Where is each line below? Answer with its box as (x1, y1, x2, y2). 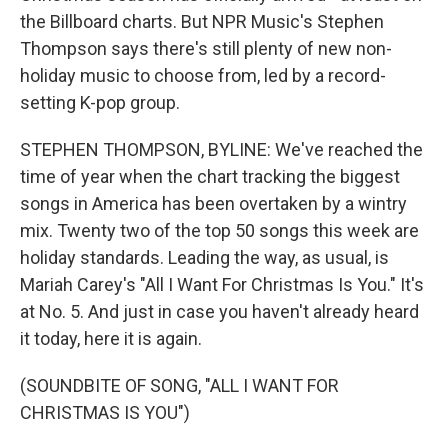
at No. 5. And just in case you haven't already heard (20, 301, 419, 322)
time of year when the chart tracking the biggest (20, 166, 400, 187)
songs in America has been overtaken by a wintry (20, 193, 407, 214)
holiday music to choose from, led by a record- (20, 65, 386, 86)
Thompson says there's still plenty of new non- (20, 38, 392, 59)
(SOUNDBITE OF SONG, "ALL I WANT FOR (20, 375, 339, 396)
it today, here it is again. (20, 328, 202, 349)
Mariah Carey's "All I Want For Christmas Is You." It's (20, 274, 424, 295)
